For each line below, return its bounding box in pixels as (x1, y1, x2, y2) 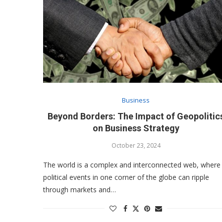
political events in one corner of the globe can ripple (43, 172, 209, 182)
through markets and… (43, 184, 116, 194)
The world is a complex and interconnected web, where (43, 160, 221, 169)
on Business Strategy (92, 122, 179, 133)
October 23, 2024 (111, 141, 161, 150)
